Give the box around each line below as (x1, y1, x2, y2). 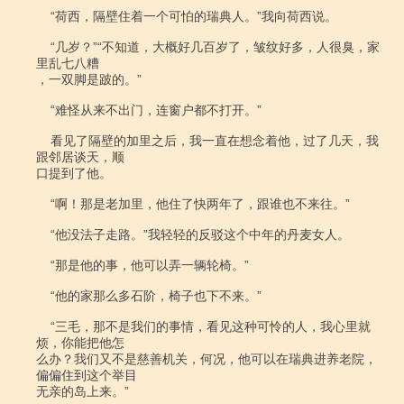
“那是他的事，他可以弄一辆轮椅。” (36, 258, 50, 272)
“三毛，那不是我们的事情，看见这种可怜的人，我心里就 (36, 319, 50, 334)
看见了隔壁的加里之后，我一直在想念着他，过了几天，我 (36, 133, 50, 148)
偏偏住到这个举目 (36, 368, 137, 382)
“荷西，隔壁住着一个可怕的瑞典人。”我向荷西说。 (36, 9, 50, 23)
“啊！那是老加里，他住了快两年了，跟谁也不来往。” (36, 197, 50, 211)
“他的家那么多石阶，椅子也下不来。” (36, 289, 50, 303)
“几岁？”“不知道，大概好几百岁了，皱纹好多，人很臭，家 (36, 40, 50, 54)
